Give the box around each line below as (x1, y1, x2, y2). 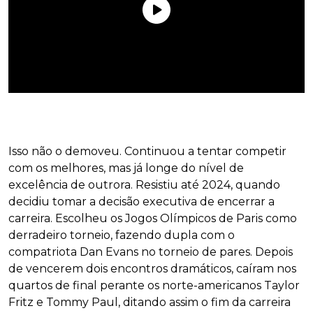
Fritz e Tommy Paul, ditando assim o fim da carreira (8, 296, 291, 310)
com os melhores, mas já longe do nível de (8, 161, 244, 175)
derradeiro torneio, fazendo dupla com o (8, 228, 235, 242)
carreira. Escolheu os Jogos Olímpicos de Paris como (8, 212, 297, 226)
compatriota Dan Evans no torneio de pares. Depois (8, 245, 293, 259)
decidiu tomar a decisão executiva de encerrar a (8, 195, 275, 209)
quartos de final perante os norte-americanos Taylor (8, 279, 300, 293)
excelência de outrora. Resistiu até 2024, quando (8, 178, 280, 192)
